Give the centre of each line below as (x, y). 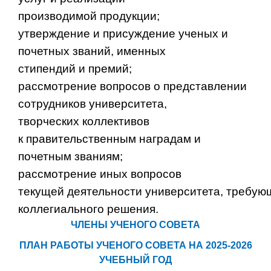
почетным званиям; (70, 156)
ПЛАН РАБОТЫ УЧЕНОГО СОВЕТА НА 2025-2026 (135, 245)
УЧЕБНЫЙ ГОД (135, 260)
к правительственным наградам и (109, 139)
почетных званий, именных (92, 51)
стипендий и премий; (75, 68)
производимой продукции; (89, 16)
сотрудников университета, (93, 103)
